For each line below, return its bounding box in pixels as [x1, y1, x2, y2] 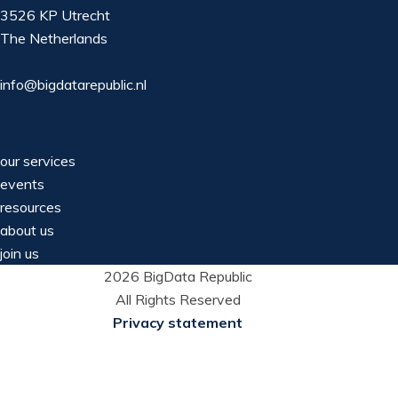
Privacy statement [113, 313, 243, 331]
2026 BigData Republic [103, 267, 252, 285]
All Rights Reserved [115, 290, 241, 308]
